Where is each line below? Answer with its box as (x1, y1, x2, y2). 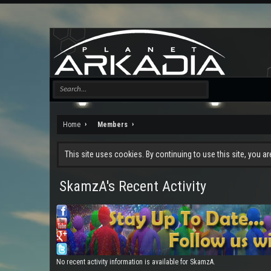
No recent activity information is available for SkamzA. (56, 258, 215, 266)
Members (97, 120, 128, 129)
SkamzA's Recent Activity (59, 178, 206, 195)
